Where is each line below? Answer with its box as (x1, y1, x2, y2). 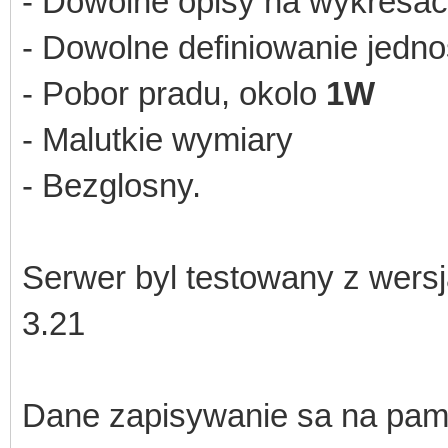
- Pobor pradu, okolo (22, 74, 326, 112)
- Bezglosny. (22, 166, 201, 204)
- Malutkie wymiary (22, 120, 293, 158)
